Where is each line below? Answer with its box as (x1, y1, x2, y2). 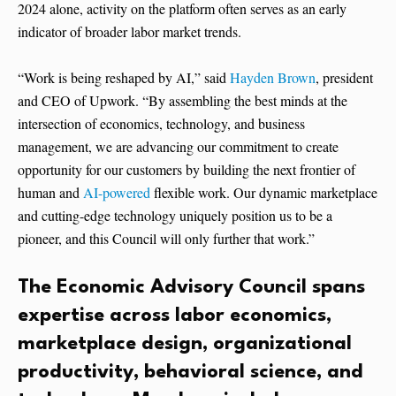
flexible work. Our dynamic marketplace (150, 183, 377, 202)
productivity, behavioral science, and (18, 362, 363, 383)
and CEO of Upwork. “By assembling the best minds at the (18, 91, 347, 110)
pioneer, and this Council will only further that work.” (18, 229, 315, 248)
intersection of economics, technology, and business (18, 114, 305, 133)
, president (316, 68, 373, 88)
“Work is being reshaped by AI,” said (18, 68, 230, 88)
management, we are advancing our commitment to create (18, 137, 339, 156)
